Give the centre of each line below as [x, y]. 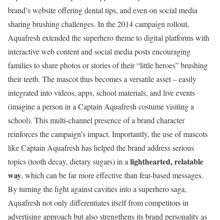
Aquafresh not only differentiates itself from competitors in [98, 202]
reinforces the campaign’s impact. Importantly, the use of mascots [108, 134]
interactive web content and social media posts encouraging [99, 51]
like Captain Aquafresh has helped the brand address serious [101, 147]
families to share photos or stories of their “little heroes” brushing [108, 65]
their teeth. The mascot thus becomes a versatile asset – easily [102, 79]
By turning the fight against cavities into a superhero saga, [97, 189]
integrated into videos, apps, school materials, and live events [101, 92]
